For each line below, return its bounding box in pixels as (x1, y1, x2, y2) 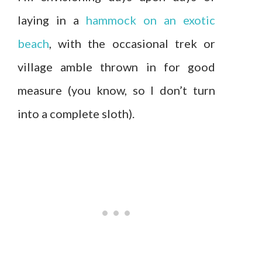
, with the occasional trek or (49, 36, 215, 51)
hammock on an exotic (86, 13, 215, 27)
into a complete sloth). (18, 106, 135, 121)
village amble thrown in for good (18, 60, 215, 74)
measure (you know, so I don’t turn (18, 83, 215, 98)
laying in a (18, 13, 86, 27)
